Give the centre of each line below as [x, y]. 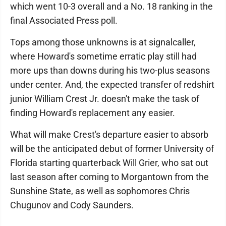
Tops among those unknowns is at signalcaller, [103, 42]
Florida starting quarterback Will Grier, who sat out [109, 162]
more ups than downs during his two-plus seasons [110, 70]
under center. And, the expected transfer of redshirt [112, 84]
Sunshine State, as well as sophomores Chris [100, 191]
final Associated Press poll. [64, 20]
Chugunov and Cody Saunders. [72, 205]
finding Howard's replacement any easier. [93, 112]
